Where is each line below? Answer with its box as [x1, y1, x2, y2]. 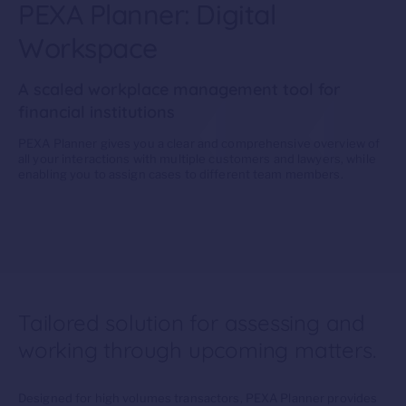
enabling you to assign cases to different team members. [18, 167, 343, 182]
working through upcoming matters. [18, 336, 376, 363]
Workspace [18, 31, 158, 66]
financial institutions [18, 101, 175, 123]
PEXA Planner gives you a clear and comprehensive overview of [18, 136, 381, 151]
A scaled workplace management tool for [18, 79, 341, 101]
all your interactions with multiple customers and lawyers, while [18, 151, 376, 167]
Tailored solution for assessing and [18, 309, 366, 336]
